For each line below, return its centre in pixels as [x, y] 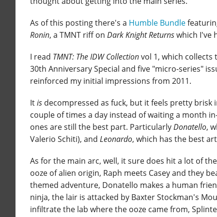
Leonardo [116, 139]
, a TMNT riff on [78, 35]
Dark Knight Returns [141, 35]
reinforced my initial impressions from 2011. [111, 81]
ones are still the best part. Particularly [102, 127]
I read [41, 57]
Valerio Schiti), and [65, 139]
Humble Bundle [157, 23]
